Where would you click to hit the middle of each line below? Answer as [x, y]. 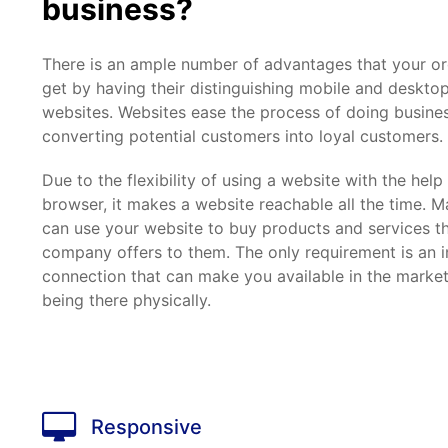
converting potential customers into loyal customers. [242, 136]
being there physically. [126, 300]
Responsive [146, 427]
